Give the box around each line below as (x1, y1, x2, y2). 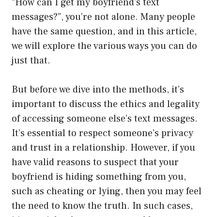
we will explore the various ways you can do (12, 39, 197, 52)
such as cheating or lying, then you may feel (12, 185, 201, 198)
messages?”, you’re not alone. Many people (12, 10, 195, 23)
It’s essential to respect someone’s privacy (12, 126, 193, 139)
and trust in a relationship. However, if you (12, 141, 195, 154)
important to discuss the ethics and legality (12, 97, 200, 110)
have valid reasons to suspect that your (12, 155, 179, 169)
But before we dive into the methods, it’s (12, 83, 184, 96)
